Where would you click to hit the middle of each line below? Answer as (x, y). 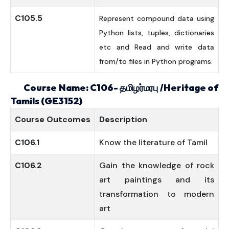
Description (123, 119)
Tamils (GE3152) (46, 101)
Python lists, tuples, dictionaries (157, 33)
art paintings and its (157, 180)
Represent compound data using (157, 18)
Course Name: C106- (65, 88)
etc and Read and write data (157, 47)
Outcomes (68, 119)
